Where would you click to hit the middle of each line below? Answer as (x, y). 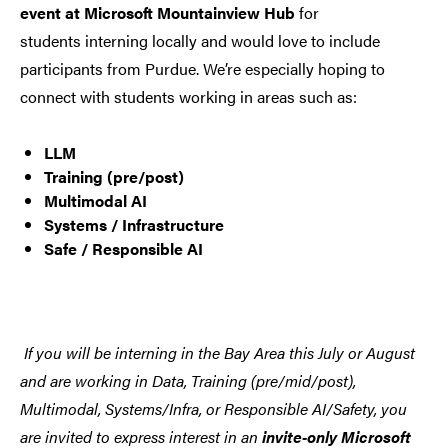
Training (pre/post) (114, 177)
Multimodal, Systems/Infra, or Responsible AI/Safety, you (213, 409)
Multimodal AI (95, 201)
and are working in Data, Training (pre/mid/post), (188, 381)
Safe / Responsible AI (123, 249)
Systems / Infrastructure (134, 225)
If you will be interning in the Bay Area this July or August (219, 353)
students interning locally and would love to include (200, 41)
